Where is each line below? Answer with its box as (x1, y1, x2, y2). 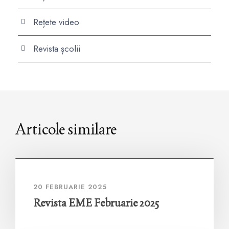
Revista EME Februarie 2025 (33, 196, 159, 210)
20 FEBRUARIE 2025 (33, 182, 107, 192)
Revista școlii (33, 42, 80, 55)
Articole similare (15, 120, 117, 139)
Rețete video (33, 16, 79, 28)
